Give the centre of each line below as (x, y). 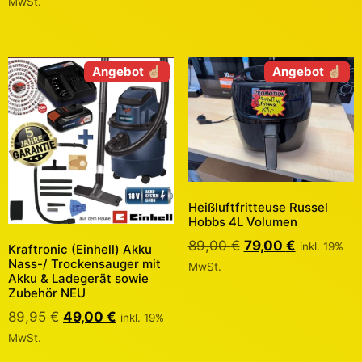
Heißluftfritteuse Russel (258, 208)
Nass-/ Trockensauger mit (84, 264)
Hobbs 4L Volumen (242, 222)
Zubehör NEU (47, 293)
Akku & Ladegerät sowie (78, 279)
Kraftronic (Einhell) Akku (80, 250)
